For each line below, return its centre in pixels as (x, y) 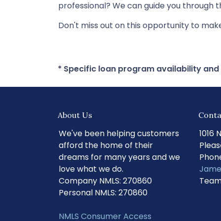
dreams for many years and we (119, 157)
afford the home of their (106, 145)
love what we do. (91, 169)
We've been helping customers (119, 133)
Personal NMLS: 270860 (103, 193)
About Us (75, 115)
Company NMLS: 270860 (105, 181)
